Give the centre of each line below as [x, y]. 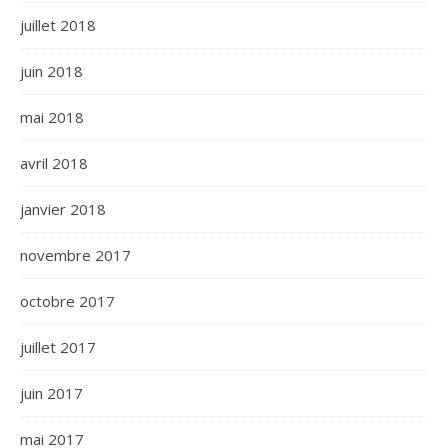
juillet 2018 [58, 25]
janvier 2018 [63, 209]
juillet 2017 [58, 347]
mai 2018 [52, 117]
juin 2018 [51, 71]
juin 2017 [51, 393]
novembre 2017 [75, 255]
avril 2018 [54, 163]
